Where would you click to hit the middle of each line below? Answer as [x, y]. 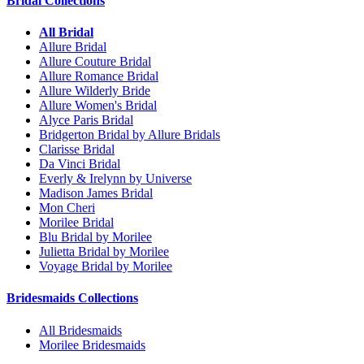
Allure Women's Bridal [98, 106]
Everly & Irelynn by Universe [115, 179]
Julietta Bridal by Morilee [104, 252]
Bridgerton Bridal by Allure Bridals [130, 135]
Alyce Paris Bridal [86, 120]
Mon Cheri [67, 208]
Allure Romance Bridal [99, 76]
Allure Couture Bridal [95, 62]
